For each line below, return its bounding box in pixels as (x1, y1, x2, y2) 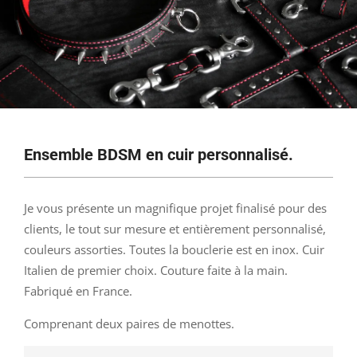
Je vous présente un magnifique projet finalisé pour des (24, 200, 327, 216)
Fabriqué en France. (24, 283, 132, 299)
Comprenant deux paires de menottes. (24, 316, 234, 331)
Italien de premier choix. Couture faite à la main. (24, 262, 288, 278)
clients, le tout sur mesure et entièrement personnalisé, (24, 221, 326, 237)
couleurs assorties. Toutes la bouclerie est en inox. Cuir (24, 241, 324, 257)
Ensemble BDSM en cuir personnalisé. (24, 145, 293, 164)
